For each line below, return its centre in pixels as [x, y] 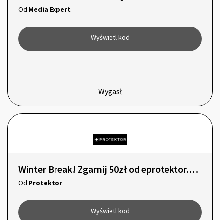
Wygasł [110, 92]
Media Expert [49, 9]
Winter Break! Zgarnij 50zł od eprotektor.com [193, 169]
